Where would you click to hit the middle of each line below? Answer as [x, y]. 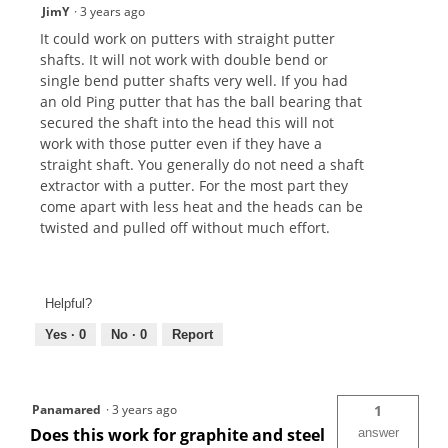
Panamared [66, 409]
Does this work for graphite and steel [177, 434]
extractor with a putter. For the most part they [194, 186]
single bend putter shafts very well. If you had [194, 81]
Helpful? [68, 303]
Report [192, 334]
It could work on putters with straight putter [187, 39]
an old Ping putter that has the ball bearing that [201, 102]
